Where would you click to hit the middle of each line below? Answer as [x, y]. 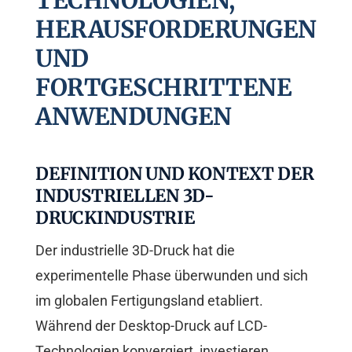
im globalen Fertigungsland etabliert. [149, 301]
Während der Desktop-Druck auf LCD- [151, 326]
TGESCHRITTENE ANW [163, 88]
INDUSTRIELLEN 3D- [125, 196]
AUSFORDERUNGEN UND [176, 29]
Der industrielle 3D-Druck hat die [135, 251]
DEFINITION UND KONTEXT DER [175, 174]
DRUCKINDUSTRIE [115, 218]
